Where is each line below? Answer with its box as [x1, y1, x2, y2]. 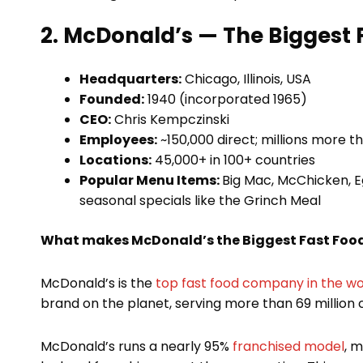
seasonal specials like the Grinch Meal [79, 191, 324, 211]
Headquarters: [79, 70, 181, 89]
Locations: [79, 151, 152, 170]
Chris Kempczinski [111, 110, 229, 130]
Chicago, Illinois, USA [181, 70, 311, 89]
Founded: [79, 90, 144, 109]
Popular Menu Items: [79, 171, 222, 190]
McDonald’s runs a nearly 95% [41, 337, 233, 357]
